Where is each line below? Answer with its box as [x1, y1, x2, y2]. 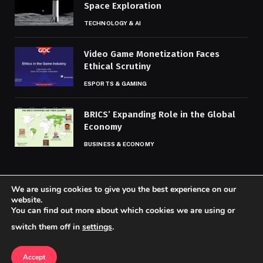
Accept [23, 252, 45, 262]
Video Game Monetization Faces [84, 49, 220, 60]
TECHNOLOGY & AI [84, 19, 141, 27]
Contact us [128, 230, 165, 240]
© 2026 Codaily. [105, 206, 158, 215]
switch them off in [11, 221, 82, 232]
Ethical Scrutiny [84, 61, 151, 72]
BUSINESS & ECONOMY [84, 140, 154, 148]
